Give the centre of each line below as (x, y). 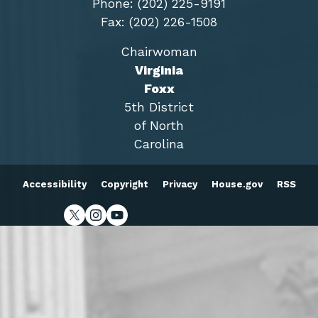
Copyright (124, 185)
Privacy (180, 185)
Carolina (159, 144)
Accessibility (54, 185)
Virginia (159, 71)
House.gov (237, 185)
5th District (159, 108)
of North (159, 126)
